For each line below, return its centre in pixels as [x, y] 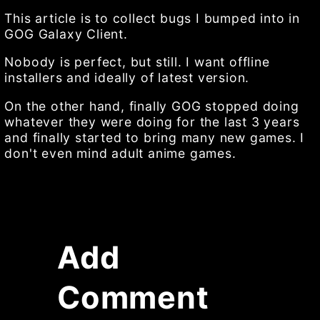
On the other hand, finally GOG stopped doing [152, 106]
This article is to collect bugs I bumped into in [152, 18]
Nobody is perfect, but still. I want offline [137, 62]
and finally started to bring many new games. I [155, 137]
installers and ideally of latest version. [127, 78]
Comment [133, 297]
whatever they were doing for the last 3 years [152, 121]
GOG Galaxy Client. [66, 34]
